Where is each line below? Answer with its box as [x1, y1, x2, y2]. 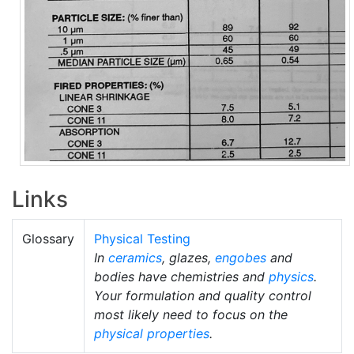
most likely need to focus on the [94, 306, 288, 322]
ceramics [108, 249, 162, 265]
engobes [215, 249, 266, 265]
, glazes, [162, 249, 215, 265]
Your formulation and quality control [94, 287, 311, 303]
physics [269, 268, 314, 284]
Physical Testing [94, 230, 190, 247]
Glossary [22, 230, 74, 247]
